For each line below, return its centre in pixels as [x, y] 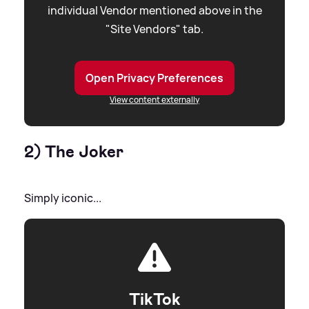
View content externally [154, 100]
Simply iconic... [63, 198]
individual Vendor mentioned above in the [154, 11]
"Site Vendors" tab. [154, 29]
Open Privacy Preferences [154, 78]
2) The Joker [74, 152]
